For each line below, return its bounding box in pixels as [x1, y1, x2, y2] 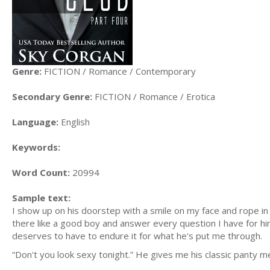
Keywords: [12, 140, 60, 153]
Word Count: [12, 166, 70, 178]
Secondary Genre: [12, 90, 92, 102]
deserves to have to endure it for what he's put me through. [12, 229, 262, 242]
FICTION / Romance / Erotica [92, 90, 215, 102]
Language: [12, 115, 58, 128]
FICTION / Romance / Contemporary [42, 64, 196, 77]
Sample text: [12, 191, 71, 204]
